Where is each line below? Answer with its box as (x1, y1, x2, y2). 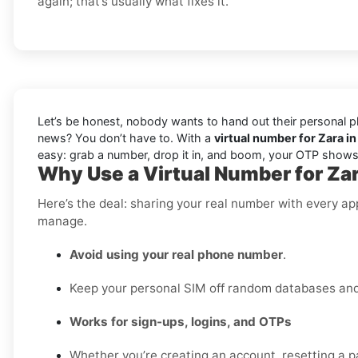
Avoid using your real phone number (70, 247, 283, 263)
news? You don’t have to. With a (38, 131, 214, 145)
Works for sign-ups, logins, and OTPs (70, 314, 292, 330)
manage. (38, 213, 87, 229)
